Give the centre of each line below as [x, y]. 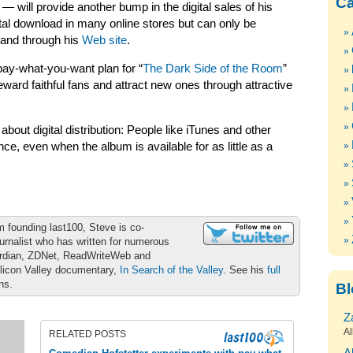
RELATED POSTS [87, 334]
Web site [104, 40]
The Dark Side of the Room [213, 69]
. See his [245, 270]
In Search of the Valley [171, 270]
